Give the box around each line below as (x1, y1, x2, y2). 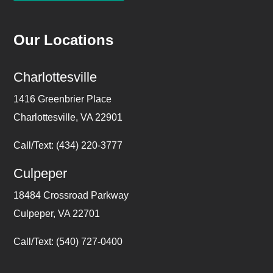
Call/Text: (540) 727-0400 (13, 236, 123, 247)
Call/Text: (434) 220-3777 (13, 140, 123, 151)
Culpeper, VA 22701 (13, 208, 101, 219)
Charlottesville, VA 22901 (13, 112, 123, 122)
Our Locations (13, 31, 114, 48)
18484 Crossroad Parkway (13, 190, 129, 200)
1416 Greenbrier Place (13, 93, 112, 104)
